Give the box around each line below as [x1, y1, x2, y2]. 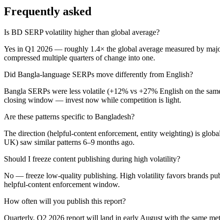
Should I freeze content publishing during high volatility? [4, 155, 180, 164]
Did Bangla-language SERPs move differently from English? [4, 70, 193, 79]
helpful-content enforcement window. [4, 180, 120, 189]
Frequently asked [4, 5, 91, 18]
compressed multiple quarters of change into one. [4, 54, 155, 62]
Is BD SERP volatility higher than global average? [4, 28, 160, 37]
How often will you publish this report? [4, 197, 126, 206]
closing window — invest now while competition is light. [4, 96, 181, 105]
